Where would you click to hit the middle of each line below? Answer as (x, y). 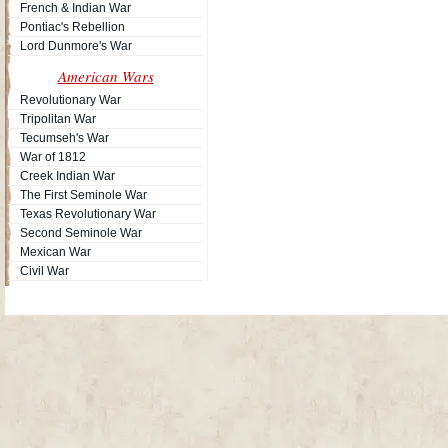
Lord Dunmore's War (76, 46)
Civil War (44, 271)
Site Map (343, 295)
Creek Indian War (67, 176)
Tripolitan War (58, 119)
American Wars (105, 76)
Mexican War (55, 252)
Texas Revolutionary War (88, 214)
